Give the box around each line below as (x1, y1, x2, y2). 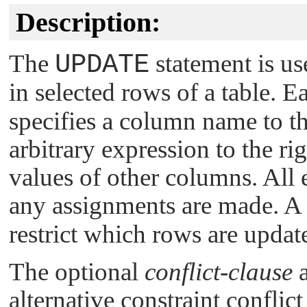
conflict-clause (145, 257, 293, 286)
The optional (9, 257, 145, 286)
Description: (16, 7, 160, 38)
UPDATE (55, 49, 149, 81)
